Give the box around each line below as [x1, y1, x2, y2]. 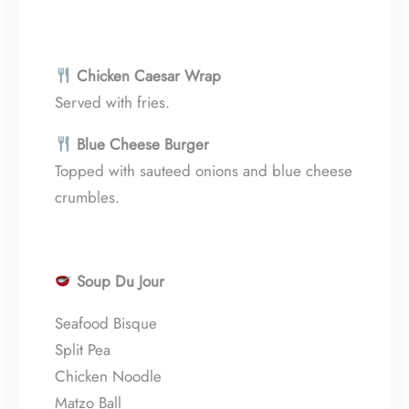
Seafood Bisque [55, 311, 157, 334]
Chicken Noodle [55, 364, 162, 387]
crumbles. [55, 185, 120, 208]
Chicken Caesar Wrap [77, 64, 222, 87]
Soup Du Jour [77, 269, 165, 292]
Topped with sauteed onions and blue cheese [55, 159, 352, 182]
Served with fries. [55, 90, 170, 113]
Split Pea [55, 338, 110, 361]
